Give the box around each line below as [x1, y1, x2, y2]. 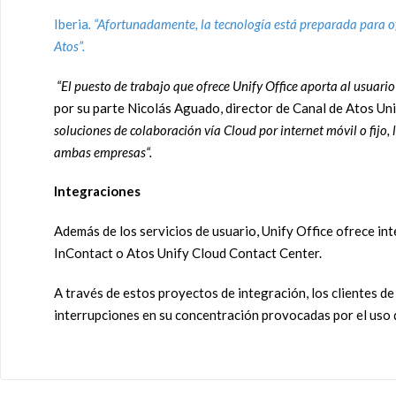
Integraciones [54, 183, 141, 200]
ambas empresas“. [54, 143, 152, 160]
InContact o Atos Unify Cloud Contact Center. [54, 244, 322, 261]
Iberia [54, 15, 88, 32]
